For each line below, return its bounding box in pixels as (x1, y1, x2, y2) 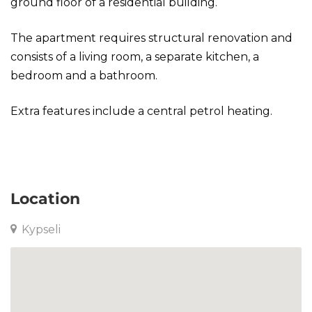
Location (10, 189, 80, 208)
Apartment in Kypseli (10, 140, 127, 153)
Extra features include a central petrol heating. (10, 104, 272, 118)
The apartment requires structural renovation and (10, 31, 292, 45)
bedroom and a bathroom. (10, 69, 157, 82)
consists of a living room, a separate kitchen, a (10, 50, 259, 63)
